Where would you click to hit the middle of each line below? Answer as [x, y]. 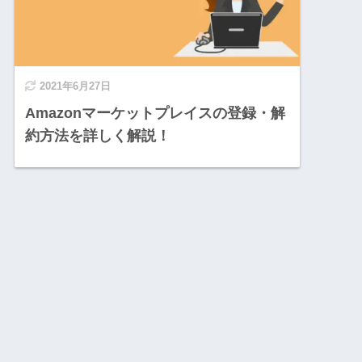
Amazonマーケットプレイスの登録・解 [156, 113]
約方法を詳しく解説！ [98, 135]
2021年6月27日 [76, 86]
